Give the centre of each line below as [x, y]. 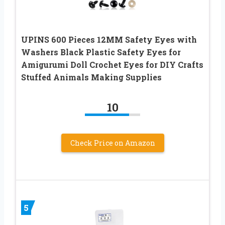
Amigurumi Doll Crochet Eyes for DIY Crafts [112, 64]
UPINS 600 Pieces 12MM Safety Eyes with [109, 39]
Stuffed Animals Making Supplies [91, 77]
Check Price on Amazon [113, 143]
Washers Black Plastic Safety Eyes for [101, 52]
